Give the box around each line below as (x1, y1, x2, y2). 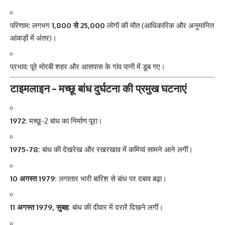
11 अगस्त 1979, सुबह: (10, 202, 70, 212)
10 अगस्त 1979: (10, 173, 57, 183)
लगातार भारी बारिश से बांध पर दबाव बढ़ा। (57, 173, 167, 183)
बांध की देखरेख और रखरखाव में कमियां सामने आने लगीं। (40, 145, 193, 155)
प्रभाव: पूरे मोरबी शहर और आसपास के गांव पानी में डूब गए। (10, 62, 165, 72)
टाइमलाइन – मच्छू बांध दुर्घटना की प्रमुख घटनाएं (10, 81, 186, 95)
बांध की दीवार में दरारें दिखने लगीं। (70, 202, 163, 212)
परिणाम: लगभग (10, 20, 52, 30)
